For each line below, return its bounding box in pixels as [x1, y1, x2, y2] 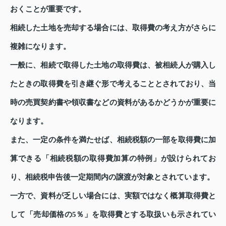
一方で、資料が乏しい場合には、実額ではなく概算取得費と [10, 191, 216, 200]
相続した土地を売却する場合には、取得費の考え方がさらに [10, 23, 216, 32]
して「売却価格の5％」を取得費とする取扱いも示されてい [10, 210, 216, 218]
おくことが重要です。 [10, 5, 86, 13]
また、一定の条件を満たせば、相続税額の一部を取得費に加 [10, 135, 216, 144]
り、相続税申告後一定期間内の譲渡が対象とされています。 [10, 173, 214, 181]
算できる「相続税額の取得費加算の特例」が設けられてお [10, 154, 216, 162]
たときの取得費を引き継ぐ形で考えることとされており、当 [10, 79, 216, 88]
